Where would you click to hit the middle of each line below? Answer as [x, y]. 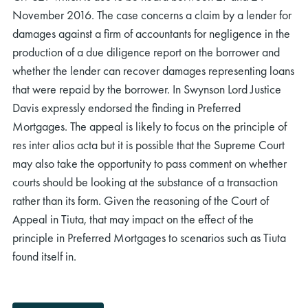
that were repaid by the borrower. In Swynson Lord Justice [147, 89]
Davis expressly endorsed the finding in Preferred [126, 108]
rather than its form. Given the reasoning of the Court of [141, 200]
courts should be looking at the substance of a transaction [145, 182]
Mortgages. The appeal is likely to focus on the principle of [150, 126]
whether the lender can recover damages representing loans [153, 70]
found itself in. [44, 256]
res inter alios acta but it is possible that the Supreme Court [148, 145]
